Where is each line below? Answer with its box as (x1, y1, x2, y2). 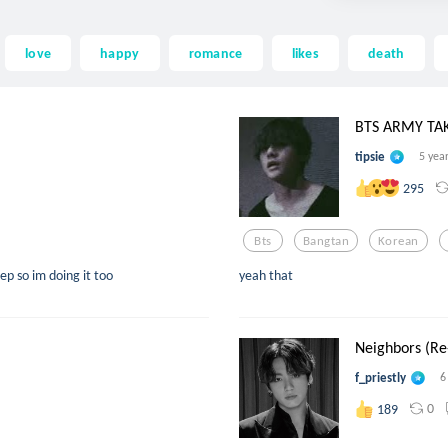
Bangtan (303, 232, 349, 248)
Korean (378, 232, 419, 248)
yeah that (239, 266, 293, 285)
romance (188, 43, 243, 62)
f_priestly (355, 370, 406, 386)
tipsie (355, 149, 385, 165)
